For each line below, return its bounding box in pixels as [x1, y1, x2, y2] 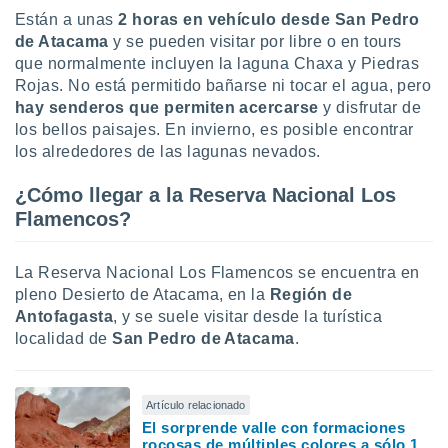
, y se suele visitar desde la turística [113, 308, 383, 325]
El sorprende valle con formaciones [142, 418, 406, 436]
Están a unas [15, 11, 119, 28]
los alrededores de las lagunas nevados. [15, 143, 321, 160]
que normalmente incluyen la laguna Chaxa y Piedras [15, 55, 420, 72]
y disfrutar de [318, 99, 422, 116]
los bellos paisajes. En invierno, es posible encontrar [15, 121, 414, 138]
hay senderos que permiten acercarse [15, 99, 319, 116]
